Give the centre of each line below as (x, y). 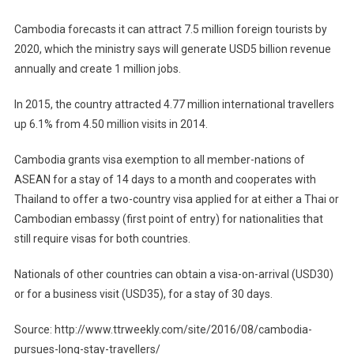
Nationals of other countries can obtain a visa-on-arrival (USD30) (173, 275)
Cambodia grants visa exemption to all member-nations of (159, 160)
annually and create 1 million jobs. (97, 69)
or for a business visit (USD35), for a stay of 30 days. (143, 294)
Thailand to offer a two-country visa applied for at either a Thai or (176, 200)
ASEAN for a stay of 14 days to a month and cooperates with (165, 180)
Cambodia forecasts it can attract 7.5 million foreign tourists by (170, 30)
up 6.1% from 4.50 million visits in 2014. (111, 124)
